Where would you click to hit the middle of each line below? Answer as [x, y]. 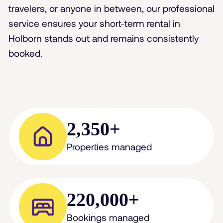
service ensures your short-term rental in [94, 23]
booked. [25, 53]
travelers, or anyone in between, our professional [111, 8]
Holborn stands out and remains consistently [103, 38]
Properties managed [109, 147]
